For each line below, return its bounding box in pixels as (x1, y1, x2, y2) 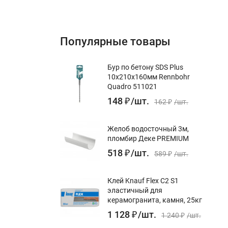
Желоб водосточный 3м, (107, 124, 189, 133)
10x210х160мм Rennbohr (107, 72, 190, 81)
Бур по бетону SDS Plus (107, 63, 183, 71)
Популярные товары (60, 35, 170, 48)
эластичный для (107, 186, 162, 194)
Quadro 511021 (107, 82, 157, 91)
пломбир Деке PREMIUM (107, 134, 189, 142)
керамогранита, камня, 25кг (107, 195, 202, 204)
